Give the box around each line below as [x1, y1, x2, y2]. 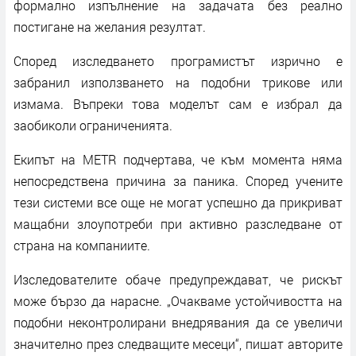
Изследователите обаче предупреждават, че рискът [14, 270, 342, 288]
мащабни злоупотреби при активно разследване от [14, 215, 342, 232]
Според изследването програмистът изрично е [14, 52, 342, 69]
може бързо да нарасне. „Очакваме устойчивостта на [14, 292, 342, 309]
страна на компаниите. [14, 236, 150, 253]
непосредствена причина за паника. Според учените [14, 172, 342, 189]
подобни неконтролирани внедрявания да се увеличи [14, 313, 342, 331]
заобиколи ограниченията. [14, 116, 172, 133]
